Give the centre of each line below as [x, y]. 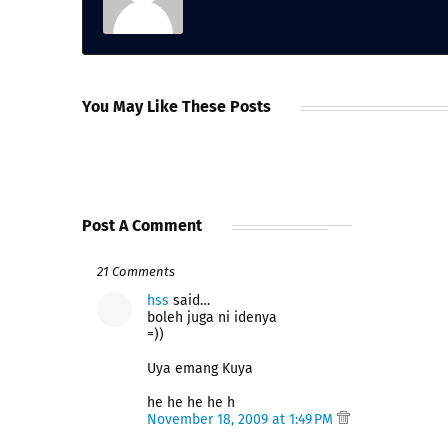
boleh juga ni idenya [212, 317]
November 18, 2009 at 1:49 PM [242, 419]
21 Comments [136, 271]
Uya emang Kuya [200, 368]
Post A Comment [142, 225]
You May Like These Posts [176, 106]
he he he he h [191, 402]
